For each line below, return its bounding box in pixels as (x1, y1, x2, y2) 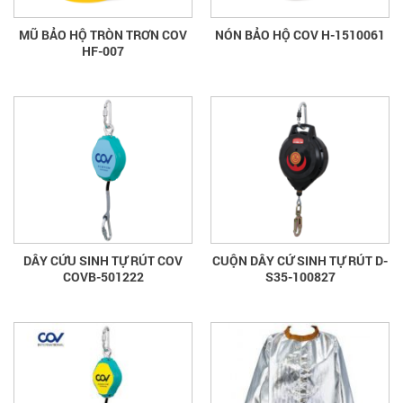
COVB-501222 (62, 268, 144, 286)
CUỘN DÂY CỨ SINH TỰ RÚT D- (212, 252, 388, 270)
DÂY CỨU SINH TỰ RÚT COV (23, 252, 183, 270)
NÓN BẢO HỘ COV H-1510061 (215, 26, 385, 44)
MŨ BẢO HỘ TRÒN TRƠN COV (19, 26, 187, 44)
